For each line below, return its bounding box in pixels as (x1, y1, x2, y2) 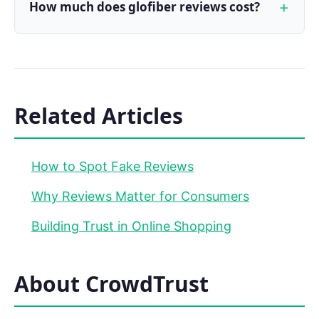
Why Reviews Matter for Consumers (31, 189, 249, 204)
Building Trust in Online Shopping (31, 219, 231, 234)
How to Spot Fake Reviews (31, 159, 194, 174)
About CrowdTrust (14, 269, 209, 299)
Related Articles (14, 101, 183, 131)
